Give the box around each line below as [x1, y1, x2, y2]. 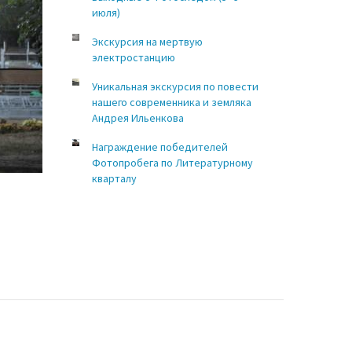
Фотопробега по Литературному [91, 156, 253, 170]
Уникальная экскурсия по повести [91, 79, 258, 93]
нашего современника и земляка [91, 95, 251, 109]
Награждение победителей [91, 140, 228, 154]
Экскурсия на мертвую [91, 35, 203, 49]
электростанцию [91, 50, 175, 64]
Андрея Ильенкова [91, 111, 184, 125]
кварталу [91, 171, 137, 185]
